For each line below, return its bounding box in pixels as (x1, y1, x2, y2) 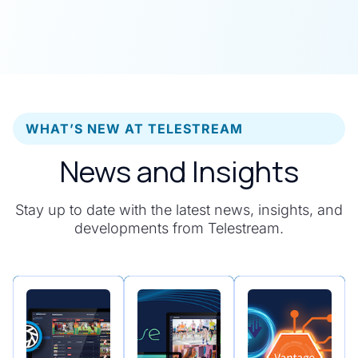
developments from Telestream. (74, 220, 284, 237)
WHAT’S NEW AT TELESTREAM (26, 121, 243, 137)
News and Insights (59, 152, 299, 192)
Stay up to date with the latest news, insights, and (15, 201, 343, 219)
